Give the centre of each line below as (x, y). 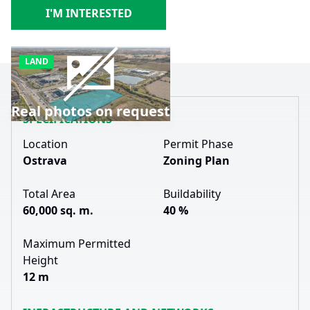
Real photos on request (91, 111)
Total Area (49, 194)
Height (40, 260)
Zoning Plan (197, 161)
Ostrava (45, 161)
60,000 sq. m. (58, 210)
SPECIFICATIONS (67, 119)
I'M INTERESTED (89, 13)
